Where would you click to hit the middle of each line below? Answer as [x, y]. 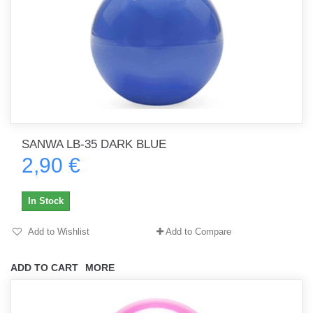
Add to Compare [198, 232]
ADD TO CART [44, 268]
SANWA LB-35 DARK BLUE [94, 144]
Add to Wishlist [58, 232]
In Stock [46, 201]
